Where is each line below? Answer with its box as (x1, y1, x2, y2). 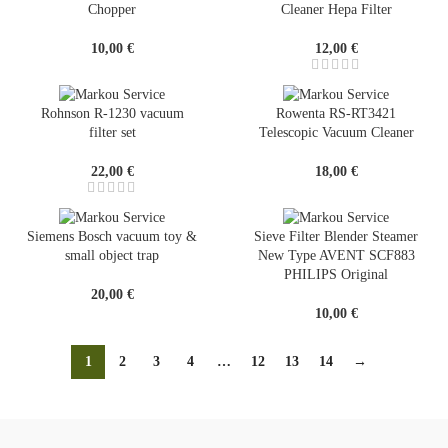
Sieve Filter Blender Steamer (254, 229, 418, 245)
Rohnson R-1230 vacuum (40, 105, 184, 121)
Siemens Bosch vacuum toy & (27, 229, 197, 245)
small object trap (65, 248, 159, 264)
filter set (88, 124, 136, 140)
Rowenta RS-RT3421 (276, 105, 396, 121)
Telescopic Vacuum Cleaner (258, 124, 414, 140)
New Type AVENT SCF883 (257, 248, 415, 264)
